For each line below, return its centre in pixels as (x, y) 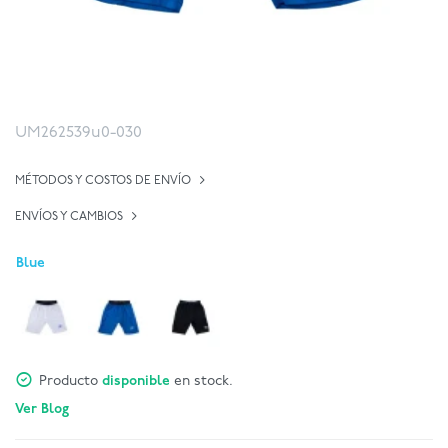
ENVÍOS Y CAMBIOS (69, 217)
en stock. (201, 381)
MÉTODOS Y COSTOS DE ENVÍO (103, 181)
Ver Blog (42, 409)
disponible (136, 381)
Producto (70, 381)
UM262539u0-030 (78, 133)
